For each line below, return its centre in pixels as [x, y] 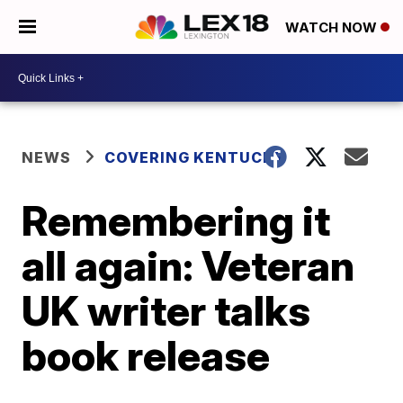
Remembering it [176, 220]
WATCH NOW [333, 28]
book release [146, 355]
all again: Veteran [188, 265]
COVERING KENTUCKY [196, 157]
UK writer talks [166, 310]
